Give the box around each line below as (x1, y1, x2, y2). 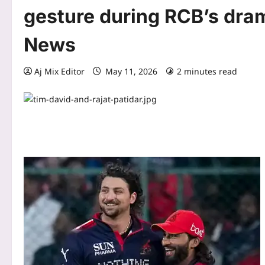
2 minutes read (177, 66, 237, 77)
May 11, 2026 (103, 66, 160, 77)
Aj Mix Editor (34, 66, 85, 77)
